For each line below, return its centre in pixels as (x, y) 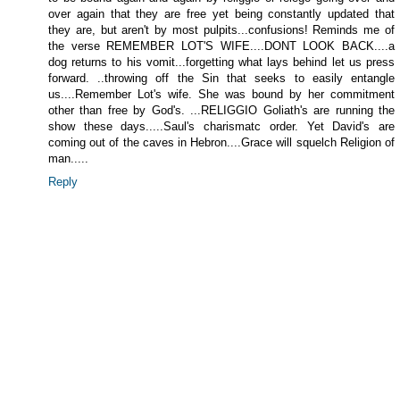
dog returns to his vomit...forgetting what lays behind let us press (221, 62)
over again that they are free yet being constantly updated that (221, 14)
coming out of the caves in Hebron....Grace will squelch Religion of (221, 143)
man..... (68, 159)
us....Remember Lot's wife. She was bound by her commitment (221, 95)
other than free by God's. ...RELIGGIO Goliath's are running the (221, 111)
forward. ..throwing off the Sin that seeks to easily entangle (221, 79)
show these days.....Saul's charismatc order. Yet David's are (221, 127)
